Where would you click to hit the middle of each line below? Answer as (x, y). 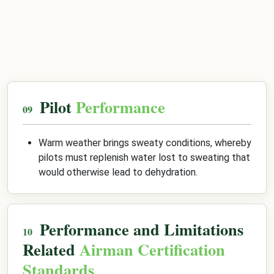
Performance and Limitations (142, 229)
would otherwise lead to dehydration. (118, 172)
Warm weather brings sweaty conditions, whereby (145, 143)
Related (51, 249)
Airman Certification (152, 249)
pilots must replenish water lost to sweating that (144, 157)
